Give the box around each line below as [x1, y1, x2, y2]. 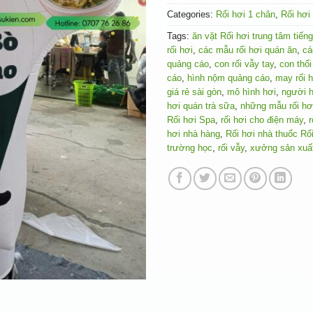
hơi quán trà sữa [167, 100, 235, 111]
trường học [167, 142, 212, 153]
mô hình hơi [227, 86, 276, 97]
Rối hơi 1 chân [216, 8, 275, 20]
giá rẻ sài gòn [167, 86, 221, 97]
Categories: [167, 8, 216, 20]
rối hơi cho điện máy [221, 114, 303, 125]
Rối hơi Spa [167, 114, 215, 125]
